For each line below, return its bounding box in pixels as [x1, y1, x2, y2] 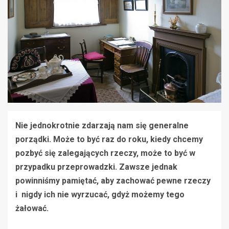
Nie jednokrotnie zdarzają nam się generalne [15, 120, 189, 130]
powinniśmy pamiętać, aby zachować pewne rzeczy [15, 175, 211, 186]
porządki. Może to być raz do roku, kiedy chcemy [15, 134, 203, 144]
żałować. [15, 203, 51, 213]
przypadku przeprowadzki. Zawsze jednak [15, 162, 177, 172]
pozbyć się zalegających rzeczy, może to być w [15, 148, 195, 158]
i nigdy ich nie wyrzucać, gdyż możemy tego [15, 189, 185, 199]
